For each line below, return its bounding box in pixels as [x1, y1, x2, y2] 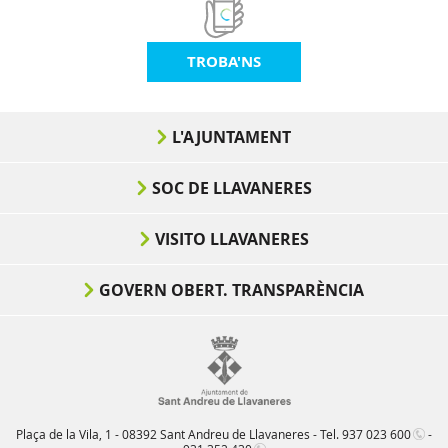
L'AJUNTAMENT [172, 126, 291, 148]
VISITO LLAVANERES [154, 228, 309, 250]
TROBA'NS [187, 51, 261, 72]
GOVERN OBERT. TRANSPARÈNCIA [99, 279, 364, 301]
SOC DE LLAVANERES [151, 177, 312, 199]
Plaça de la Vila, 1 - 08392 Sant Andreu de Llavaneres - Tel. [16, 426, 342, 443]
